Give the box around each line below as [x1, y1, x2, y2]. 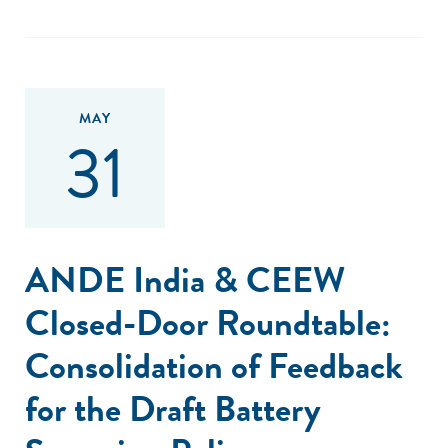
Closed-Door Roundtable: [25, 296, 391, 349]
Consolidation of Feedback [25, 339, 403, 392]
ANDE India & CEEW [25, 253, 345, 306]
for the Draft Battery [25, 382, 321, 435]
